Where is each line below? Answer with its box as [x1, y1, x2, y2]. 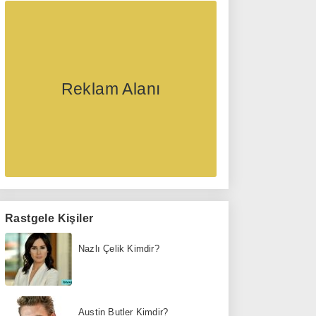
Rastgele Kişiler [5, 212, 94, 224]
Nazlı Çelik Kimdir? [78, 243, 159, 254]
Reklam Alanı [61, 79, 161, 98]
